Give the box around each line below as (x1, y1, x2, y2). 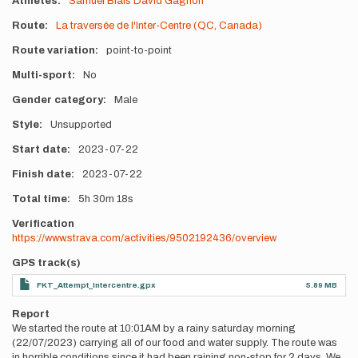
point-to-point (105, 45, 172, 56)
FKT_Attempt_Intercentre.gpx (37, 280, 156, 289)
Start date (12, 144, 67, 155)
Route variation (12, 45, 95, 56)
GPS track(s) (12, 257, 81, 268)
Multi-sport (12, 70, 72, 81)
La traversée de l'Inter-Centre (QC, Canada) (55, 20, 262, 31)
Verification (12, 218, 74, 229)
